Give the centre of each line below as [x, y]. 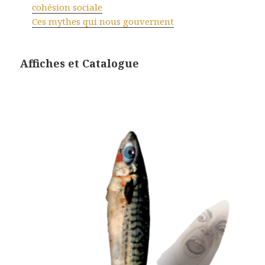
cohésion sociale [67, 7]
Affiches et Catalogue [80, 64]
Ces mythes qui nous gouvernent [103, 22]
